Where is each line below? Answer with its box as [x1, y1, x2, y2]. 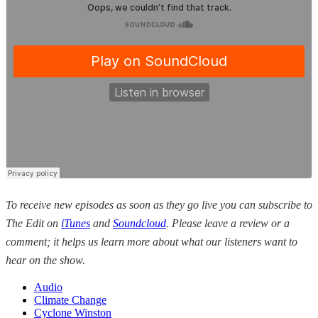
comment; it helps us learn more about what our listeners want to [6, 235, 297, 248]
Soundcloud [113, 216, 166, 229]
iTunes [61, 216, 90, 229]
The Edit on [6, 216, 61, 229]
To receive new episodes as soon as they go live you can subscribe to [6, 198, 312, 211]
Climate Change [34, 293, 106, 306]
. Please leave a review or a [166, 216, 290, 229]
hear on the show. [6, 253, 85, 266]
